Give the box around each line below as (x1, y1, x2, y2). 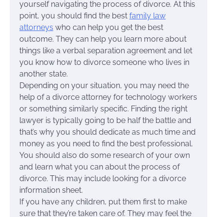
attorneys (19, 23, 53, 32)
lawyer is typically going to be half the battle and (19, 116, 191, 125)
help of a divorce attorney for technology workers (19, 93, 197, 102)
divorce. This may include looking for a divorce (19, 174, 186, 183)
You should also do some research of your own (19, 151, 190, 160)
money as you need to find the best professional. (19, 139, 193, 148)
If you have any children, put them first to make (19, 197, 187, 206)
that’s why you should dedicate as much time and (19, 127, 196, 137)
